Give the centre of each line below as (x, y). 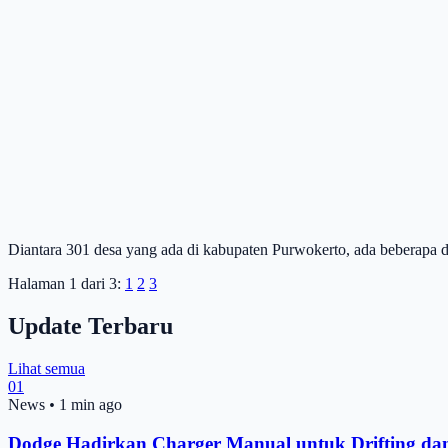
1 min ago (90, 405)
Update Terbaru (90, 326)
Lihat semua (46, 369)
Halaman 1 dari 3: (64, 284)
